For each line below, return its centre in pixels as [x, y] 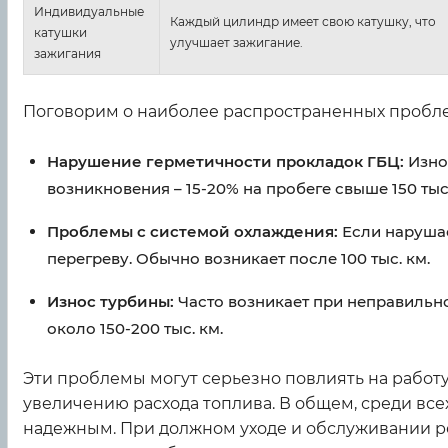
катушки [60, 33]
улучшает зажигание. [236, 43]
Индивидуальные [89, 12]
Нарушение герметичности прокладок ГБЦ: [225, 162]
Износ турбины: [110, 302]
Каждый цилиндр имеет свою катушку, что [303, 22]
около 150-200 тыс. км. [135, 329]
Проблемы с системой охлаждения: [192, 232]
